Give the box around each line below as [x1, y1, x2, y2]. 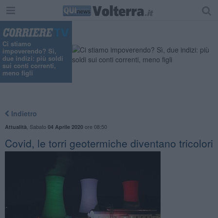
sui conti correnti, [2, 61, 56, 71]
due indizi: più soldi [2, 54, 63, 63]
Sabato [29, 122, 48, 130]
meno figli [2, 68, 33, 78]
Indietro [9, 108, 37, 118]
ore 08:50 [83, 122, 107, 130]
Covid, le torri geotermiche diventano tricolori [4, 135, 213, 150]
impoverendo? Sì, [2, 46, 56, 56]
